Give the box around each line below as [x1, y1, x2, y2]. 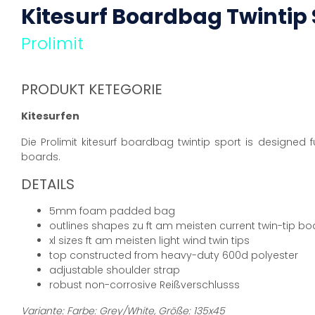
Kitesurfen [21, 109, 79, 124]
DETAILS [21, 174, 75, 195]
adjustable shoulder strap [49, 263, 180, 278]
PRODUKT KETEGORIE [21, 79, 162, 100]
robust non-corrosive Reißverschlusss [49, 278, 240, 292]
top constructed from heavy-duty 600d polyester [49, 248, 298, 263]
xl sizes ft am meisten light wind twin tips [49, 233, 250, 248]
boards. [21, 150, 60, 165]
